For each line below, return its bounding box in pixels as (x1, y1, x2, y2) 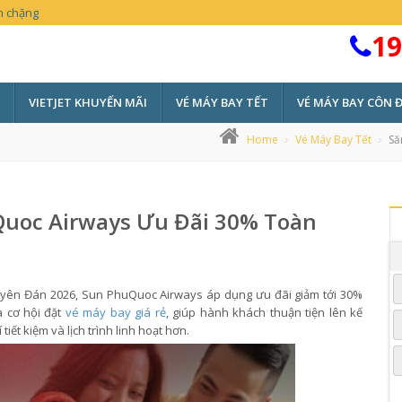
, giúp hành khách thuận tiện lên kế (165, 304, 363, 320)
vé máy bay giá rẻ (65, 304, 166, 320)
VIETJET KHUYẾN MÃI (29, 94, 147, 110)
